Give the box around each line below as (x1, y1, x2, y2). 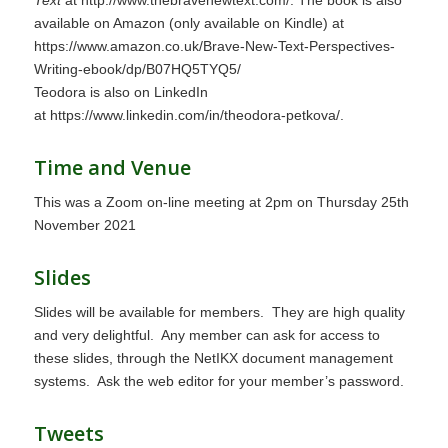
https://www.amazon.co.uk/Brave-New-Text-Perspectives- (33, 37, 395, 54)
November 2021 (33, 216, 136, 233)
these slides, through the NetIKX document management (33, 349, 393, 366)
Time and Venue (33, 153, 191, 181)
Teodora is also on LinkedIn (33, 83, 208, 100)
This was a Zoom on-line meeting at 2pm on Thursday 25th (33, 193, 409, 210)
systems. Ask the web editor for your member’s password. (33, 372, 404, 389)
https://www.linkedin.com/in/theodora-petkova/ (49, 106, 340, 123)
